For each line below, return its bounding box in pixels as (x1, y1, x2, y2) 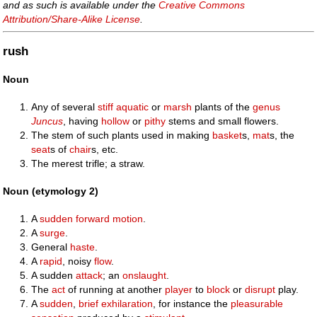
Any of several (31, 101, 98, 113)
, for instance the (153, 298, 231, 310)
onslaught (122, 270, 167, 282)
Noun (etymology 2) (3, 185, 99, 197)
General (31, 241, 71, 253)
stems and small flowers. (166, 115, 279, 127)
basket (212, 129, 243, 141)
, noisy (62, 255, 95, 267)
